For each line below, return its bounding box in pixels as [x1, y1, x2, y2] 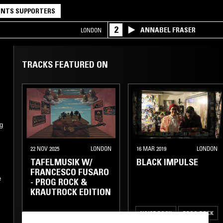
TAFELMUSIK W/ [30, 156, 92, 168]
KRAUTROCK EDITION [30, 186, 111, 198]
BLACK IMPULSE [136, 156, 198, 168]
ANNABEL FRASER [140, 25, 196, 34]
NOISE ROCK [140, 209, 172, 217]
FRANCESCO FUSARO [30, 166, 109, 178]
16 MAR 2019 [136, 144, 166, 152]
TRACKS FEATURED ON [22, 59, 108, 70]
